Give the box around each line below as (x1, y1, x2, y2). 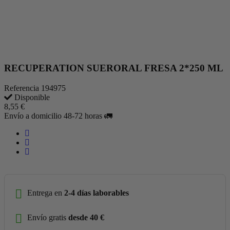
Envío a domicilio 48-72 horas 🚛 (4, 111, 112, 120)
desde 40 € (68, 213, 104, 222)
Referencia (4, 83, 41, 92)
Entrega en (27, 188, 64, 198)
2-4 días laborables (64, 188, 129, 198)
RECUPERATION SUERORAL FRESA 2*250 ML (4, 63, 223, 73)
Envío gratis (27, 213, 68, 222)
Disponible (12, 92, 50, 102)
